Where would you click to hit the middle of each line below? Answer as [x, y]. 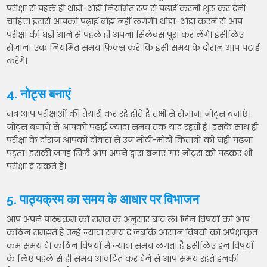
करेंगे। [17, 61]
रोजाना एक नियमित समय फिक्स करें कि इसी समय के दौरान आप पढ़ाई [133, 48]
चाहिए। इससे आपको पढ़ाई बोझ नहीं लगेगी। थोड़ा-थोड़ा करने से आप [125, 22]
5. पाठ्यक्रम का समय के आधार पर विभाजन [103, 200]
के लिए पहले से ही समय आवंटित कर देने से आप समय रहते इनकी [123, 259]
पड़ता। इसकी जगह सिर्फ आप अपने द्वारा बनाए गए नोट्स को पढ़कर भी [130, 153]
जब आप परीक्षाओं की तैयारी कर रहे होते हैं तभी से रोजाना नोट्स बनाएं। [128, 114]
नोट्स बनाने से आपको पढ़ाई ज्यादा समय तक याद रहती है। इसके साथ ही [133, 127]
